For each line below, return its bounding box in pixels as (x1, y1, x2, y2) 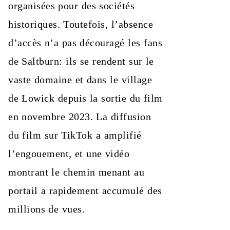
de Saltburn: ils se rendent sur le (8, 55, 154, 67)
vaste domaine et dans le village (8, 74, 152, 86)
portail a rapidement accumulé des (8, 185, 162, 197)
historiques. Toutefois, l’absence (8, 18, 154, 30)
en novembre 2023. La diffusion (8, 111, 151, 123)
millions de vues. (8, 203, 85, 215)
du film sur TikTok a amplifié (8, 129, 142, 141)
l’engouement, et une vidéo (8, 148, 130, 160)
